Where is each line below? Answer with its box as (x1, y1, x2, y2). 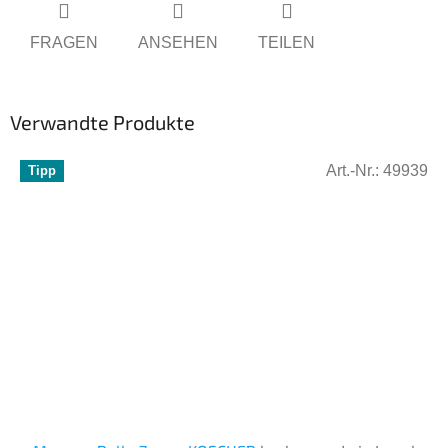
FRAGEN (30, 33, 98, 51)
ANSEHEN (138, 33, 218, 51)
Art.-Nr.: (326, 161, 383, 179)
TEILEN (258, 33, 315, 51)
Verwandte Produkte (10, 109, 195, 134)
